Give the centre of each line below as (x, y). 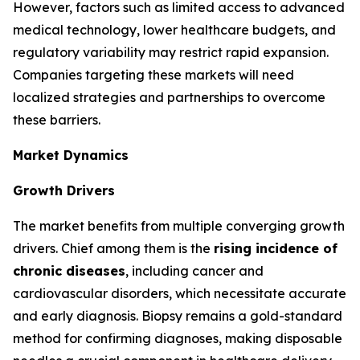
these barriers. (57, 120)
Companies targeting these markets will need (153, 75)
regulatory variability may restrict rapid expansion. (171, 52)
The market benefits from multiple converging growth (179, 226)
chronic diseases (69, 271)
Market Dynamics (71, 155)
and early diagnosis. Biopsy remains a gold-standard (178, 316)
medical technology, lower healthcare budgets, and (174, 30)
